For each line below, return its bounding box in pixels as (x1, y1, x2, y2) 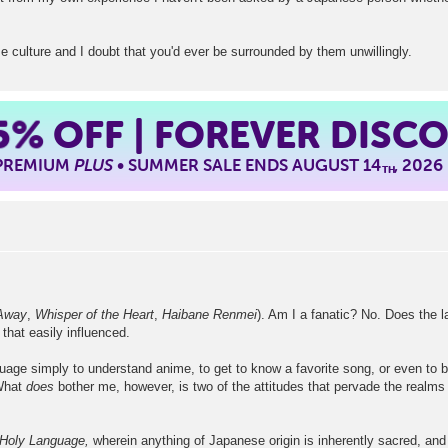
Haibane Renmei (162, 306, 257, 322)
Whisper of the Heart (35, 306, 154, 322)
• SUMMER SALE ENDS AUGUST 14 (113, 154, 382, 177)
